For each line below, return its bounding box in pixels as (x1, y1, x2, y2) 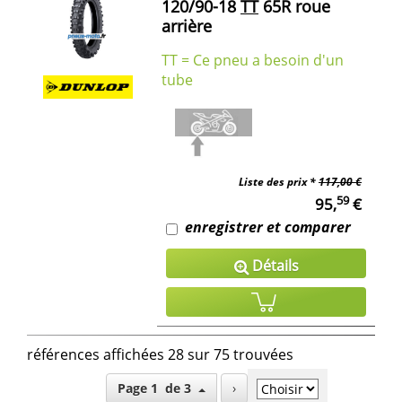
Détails (248, 256, 299, 276)
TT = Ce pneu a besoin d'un (162, 50, 344, 71)
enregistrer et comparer (185, 217, 351, 238)
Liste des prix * (239, 174, 319, 190)
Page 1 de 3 (164, 380, 198, 398)
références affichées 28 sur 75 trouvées (27, 345, 293, 365)
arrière (162, 15, 212, 38)
